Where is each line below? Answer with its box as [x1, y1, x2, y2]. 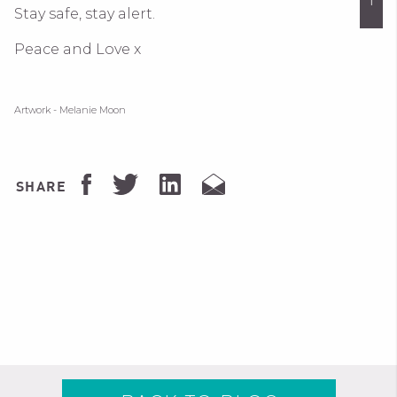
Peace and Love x [14, 41, 141, 58]
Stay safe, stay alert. [14, 5, 155, 22]
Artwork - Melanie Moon [14, 104, 126, 116]
